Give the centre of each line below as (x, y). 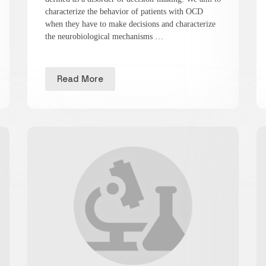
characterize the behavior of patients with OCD (124, 11)
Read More (80, 79)
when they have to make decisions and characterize (130, 24)
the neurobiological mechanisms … (104, 36)
